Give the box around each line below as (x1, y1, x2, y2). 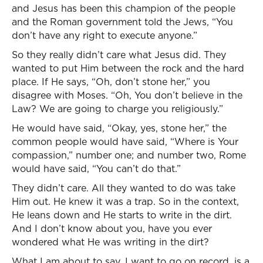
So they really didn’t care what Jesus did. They (12, 48, 226, 61)
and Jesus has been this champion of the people (12, 2, 235, 15)
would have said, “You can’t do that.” (12, 162, 181, 175)
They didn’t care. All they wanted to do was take (12, 181, 235, 194)
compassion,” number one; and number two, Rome (12, 149, 246, 161)
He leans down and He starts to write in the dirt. (12, 208, 232, 221)
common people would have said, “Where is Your (12, 135, 238, 148)
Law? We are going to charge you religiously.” (12, 102, 223, 115)
